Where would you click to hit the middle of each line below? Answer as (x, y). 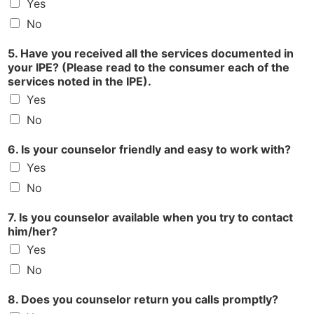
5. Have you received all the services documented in (151, 54)
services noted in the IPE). (80, 82)
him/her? (33, 232)
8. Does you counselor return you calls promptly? (143, 300)
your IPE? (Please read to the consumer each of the (149, 68)
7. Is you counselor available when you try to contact (150, 218)
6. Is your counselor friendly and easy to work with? (149, 150)
